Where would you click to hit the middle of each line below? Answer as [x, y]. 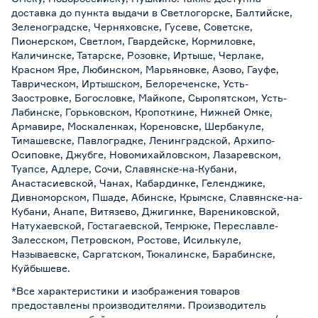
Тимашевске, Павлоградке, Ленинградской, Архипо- [143, 140]
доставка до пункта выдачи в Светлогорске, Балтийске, [152, 12]
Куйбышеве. [41, 268]
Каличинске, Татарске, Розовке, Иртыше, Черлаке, [138, 55]
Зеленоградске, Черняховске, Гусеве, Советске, [132, 26]
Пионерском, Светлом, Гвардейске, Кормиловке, [133, 40]
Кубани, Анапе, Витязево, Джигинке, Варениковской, [146, 211]
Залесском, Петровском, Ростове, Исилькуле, [126, 239]
